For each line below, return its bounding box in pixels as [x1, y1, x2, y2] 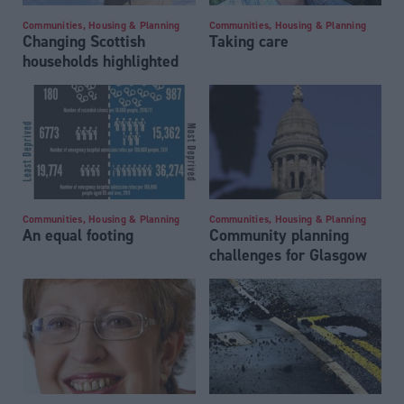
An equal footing [23, 225, 133, 246]
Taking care [208, 30, 289, 51]
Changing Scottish [23, 30, 145, 51]
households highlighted [23, 50, 179, 71]
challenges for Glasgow [208, 244, 367, 266]
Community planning [208, 225, 349, 246]
